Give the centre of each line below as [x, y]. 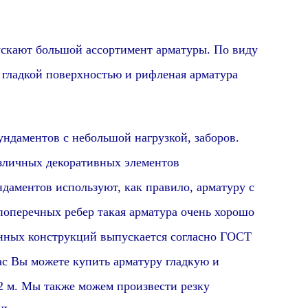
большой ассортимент [94, 49]
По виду [235, 49]
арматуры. [183, 49]
